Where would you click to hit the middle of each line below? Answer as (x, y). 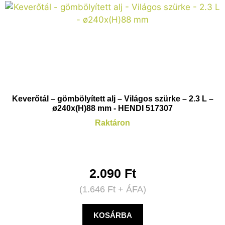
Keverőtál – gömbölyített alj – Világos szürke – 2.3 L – (113, 99)
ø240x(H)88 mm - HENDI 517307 (113, 108)
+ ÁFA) (131, 190)
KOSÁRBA (113, 215)
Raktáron (113, 123)
